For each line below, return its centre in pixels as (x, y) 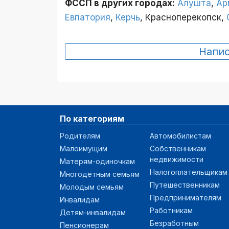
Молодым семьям (92, 187)
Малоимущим (84, 148)
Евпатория (88, 18)
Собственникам (178, 148)
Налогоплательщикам (189, 172)
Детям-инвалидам (93, 212)
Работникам (171, 210)
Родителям (80, 135)
